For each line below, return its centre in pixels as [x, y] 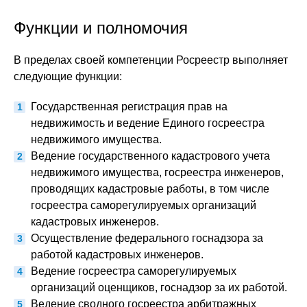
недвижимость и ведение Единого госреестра [148, 123]
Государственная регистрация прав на [129, 107]
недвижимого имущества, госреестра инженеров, [157, 172]
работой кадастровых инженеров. [117, 255]
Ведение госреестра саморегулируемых [134, 271]
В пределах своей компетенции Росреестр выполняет [151, 60]
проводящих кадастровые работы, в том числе [150, 189]
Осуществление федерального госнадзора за [147, 238]
